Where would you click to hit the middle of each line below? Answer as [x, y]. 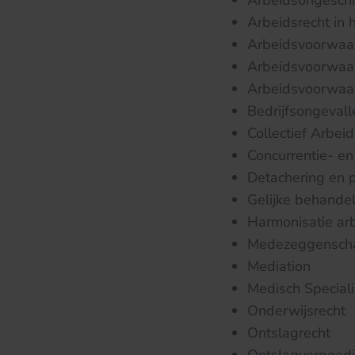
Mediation [279, 266]
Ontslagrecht [289, 333]
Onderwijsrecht [296, 311]
